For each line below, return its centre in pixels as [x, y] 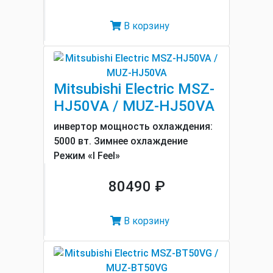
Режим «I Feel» [87, 156]
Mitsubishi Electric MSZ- [134, 89]
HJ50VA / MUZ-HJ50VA [134, 106]
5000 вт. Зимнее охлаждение [121, 141]
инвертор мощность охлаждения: [133, 126]
